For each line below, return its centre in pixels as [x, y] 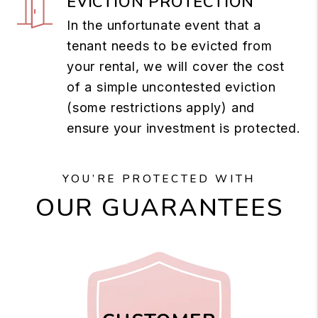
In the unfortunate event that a [164, 25]
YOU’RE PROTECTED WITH [159, 179]
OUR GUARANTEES [159, 207]
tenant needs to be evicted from [170, 45]
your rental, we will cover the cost [176, 66]
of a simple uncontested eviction [171, 87]
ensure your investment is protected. [184, 128]
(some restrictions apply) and [161, 107]
